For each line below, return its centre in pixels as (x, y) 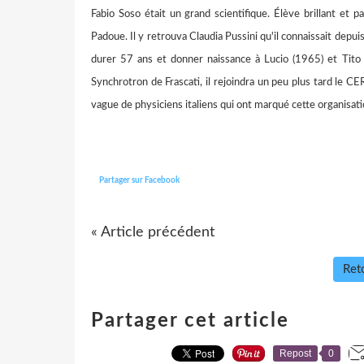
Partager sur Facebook (139, 180)
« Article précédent (153, 232)
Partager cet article (190, 321)
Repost (295, 353)
